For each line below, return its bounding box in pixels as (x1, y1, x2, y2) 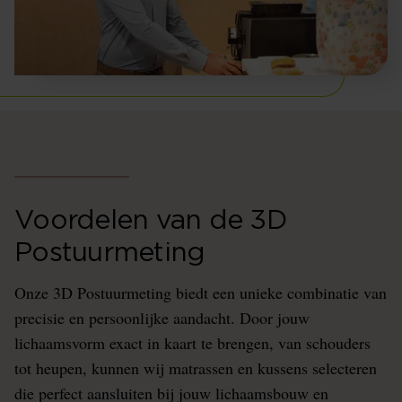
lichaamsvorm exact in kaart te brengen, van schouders (14, 332, 371, 354)
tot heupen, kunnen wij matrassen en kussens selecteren (14, 357, 377, 379)
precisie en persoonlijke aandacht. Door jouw (14, 307, 310, 328)
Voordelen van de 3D (14, 207, 286, 234)
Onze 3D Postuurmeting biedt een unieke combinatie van (14, 282, 387, 303)
